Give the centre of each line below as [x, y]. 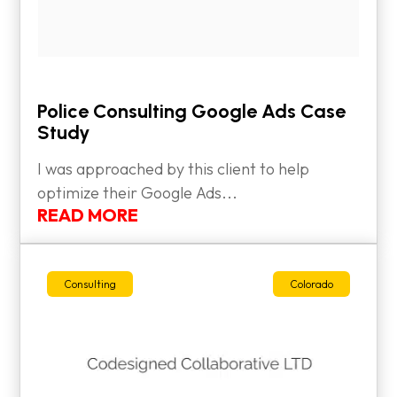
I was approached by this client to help [174, 168]
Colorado [311, 284]
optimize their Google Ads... [138, 192]
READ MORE [88, 214]
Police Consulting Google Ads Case [192, 111]
